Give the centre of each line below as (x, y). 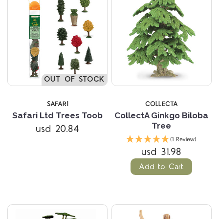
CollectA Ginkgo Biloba (162, 115)
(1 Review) (184, 139)
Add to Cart (162, 166)
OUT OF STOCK (74, 79)
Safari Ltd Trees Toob (58, 115)
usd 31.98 (162, 152)
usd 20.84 (58, 129)
